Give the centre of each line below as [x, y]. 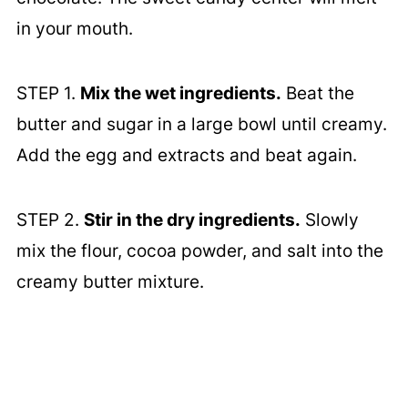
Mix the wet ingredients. [180, 94]
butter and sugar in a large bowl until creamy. [201, 125]
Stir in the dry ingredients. [192, 220]
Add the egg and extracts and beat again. [186, 156]
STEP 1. [48, 94]
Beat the [317, 94]
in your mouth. [74, 29]
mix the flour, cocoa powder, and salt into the [199, 251]
